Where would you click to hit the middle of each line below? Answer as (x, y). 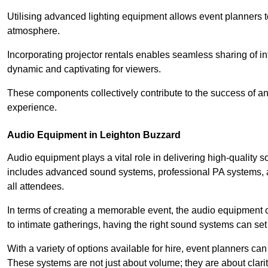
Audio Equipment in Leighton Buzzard (94, 135)
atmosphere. (33, 31)
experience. (32, 107)
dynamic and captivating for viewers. (84, 69)
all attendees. (36, 186)
